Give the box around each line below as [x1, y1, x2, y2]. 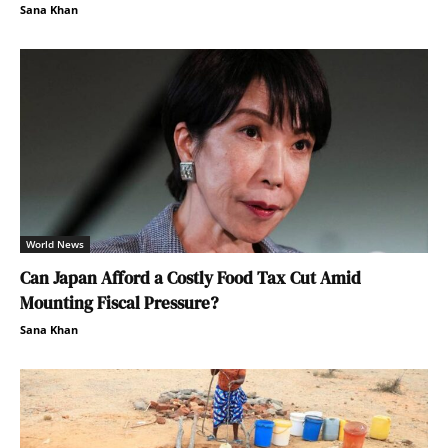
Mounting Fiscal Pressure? [20, 291, 218, 316]
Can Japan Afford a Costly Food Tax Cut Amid [20, 266, 361, 291]
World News [26, 237, 84, 252]
